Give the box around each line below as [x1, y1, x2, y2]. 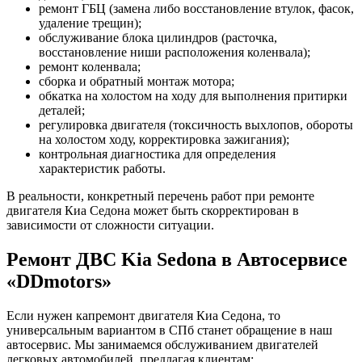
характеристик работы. [39, 161, 166, 175]
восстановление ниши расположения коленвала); [39, 44, 310, 59]
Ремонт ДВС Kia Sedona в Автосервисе [6, 248, 347, 270]
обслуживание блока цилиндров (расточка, [39, 30, 277, 44]
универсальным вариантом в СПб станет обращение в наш [6, 322, 332, 337]
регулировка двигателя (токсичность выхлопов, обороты [39, 117, 353, 132]
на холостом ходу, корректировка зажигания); [39, 132, 289, 146]
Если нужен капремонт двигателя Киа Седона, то [6, 308, 280, 322]
